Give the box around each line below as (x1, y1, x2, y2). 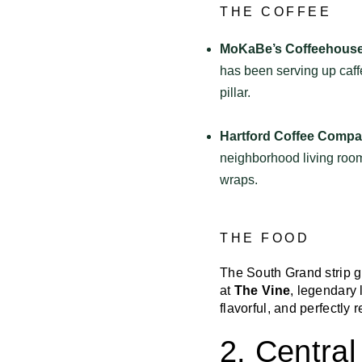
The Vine (234, 283, 291, 297)
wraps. (220, 172, 258, 187)
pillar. (220, 85, 250, 99)
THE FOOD (220, 230, 309, 245)
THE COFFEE (220, 4, 331, 19)
